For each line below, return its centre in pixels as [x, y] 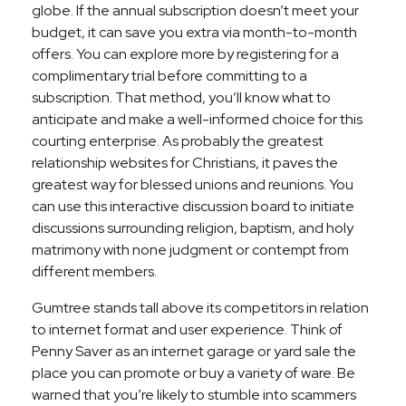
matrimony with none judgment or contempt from [190, 250]
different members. [94, 271]
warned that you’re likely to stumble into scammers [194, 395]
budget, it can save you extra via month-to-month [194, 32]
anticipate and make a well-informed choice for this [197, 119]
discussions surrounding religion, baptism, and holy [193, 228]
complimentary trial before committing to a [169, 76]
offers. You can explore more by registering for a [185, 54]
